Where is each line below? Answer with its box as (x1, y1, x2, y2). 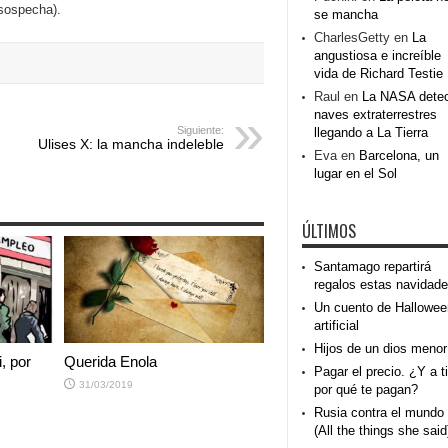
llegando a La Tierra (314, 125, 428, 140)
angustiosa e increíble (314, 48, 441, 63)
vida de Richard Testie (314, 66, 443, 81)
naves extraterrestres (314, 107, 437, 122)
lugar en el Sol (314, 166, 397, 181)
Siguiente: (177, 124, 224, 136)
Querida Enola (64, 352, 157, 370)
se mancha (314, 7, 378, 22)
